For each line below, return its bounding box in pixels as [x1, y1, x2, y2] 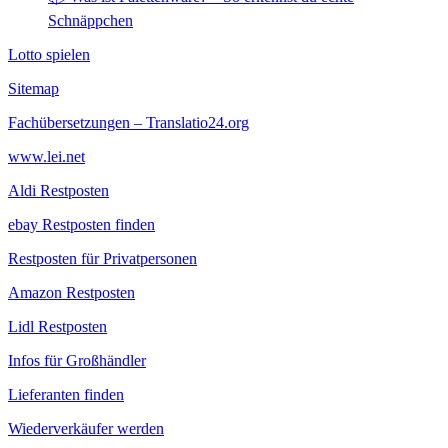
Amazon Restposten [8, 284, 135, 301]
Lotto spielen [8, 46, 90, 63]
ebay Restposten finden [8, 216, 155, 233]
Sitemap [8, 80, 59, 97]
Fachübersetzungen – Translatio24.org [8, 114, 249, 131]
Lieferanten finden [8, 386, 124, 403]
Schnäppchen [48, 12, 133, 29]
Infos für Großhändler [8, 352, 146, 369]
